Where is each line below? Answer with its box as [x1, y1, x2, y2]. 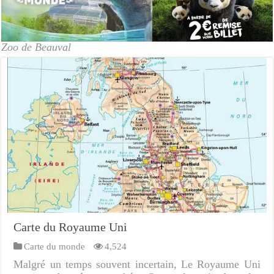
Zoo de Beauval [1, 41, 72, 54]
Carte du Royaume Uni [13, 220, 128, 234]
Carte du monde [24, 241, 86, 252]
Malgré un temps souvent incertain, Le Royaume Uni [13, 258, 261, 271]
